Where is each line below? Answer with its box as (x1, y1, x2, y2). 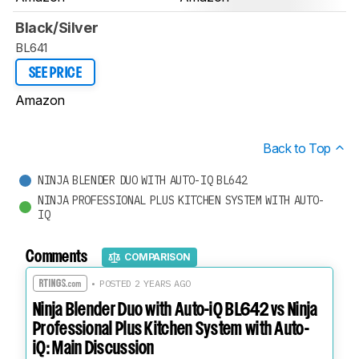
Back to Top (263, 139, 334, 156)
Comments (26, 249, 88, 264)
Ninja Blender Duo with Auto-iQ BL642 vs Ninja (33, 301, 318, 319)
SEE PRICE (28, 67, 83, 81)
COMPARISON (124, 251, 192, 264)
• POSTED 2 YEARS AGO (87, 276, 191, 289)
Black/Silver (15, 19, 99, 37)
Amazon (15, 91, 65, 108)
